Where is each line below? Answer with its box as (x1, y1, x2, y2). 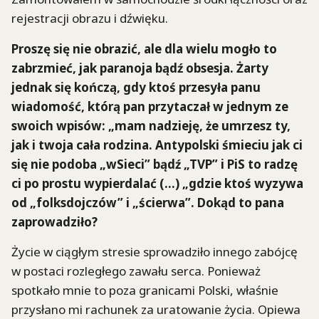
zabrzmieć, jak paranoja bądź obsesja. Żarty (11, 59, 268, 76)
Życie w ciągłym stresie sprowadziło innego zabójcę (11, 243, 298, 260)
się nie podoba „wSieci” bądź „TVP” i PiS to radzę (11, 155, 298, 172)
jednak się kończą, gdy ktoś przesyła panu (11, 78, 261, 95)
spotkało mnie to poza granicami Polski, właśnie (11, 281, 278, 298)
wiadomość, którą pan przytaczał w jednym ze (11, 98, 288, 115)
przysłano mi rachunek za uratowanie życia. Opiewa (11, 300, 300, 318)
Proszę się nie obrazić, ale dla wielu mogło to (11, 40, 277, 57)
